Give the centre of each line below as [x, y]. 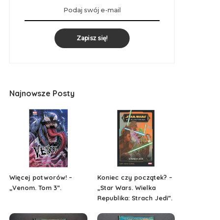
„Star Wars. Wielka [126, 187]
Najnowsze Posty [42, 93]
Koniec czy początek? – [135, 177]
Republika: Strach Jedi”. [135, 198]
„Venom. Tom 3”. [36, 187]
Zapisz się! [92, 38]
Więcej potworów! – [41, 177]
